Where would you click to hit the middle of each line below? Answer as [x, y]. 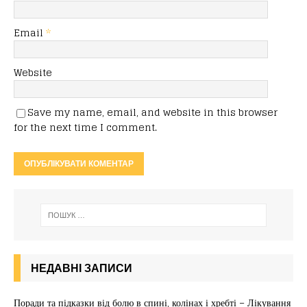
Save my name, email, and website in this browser [152, 112]
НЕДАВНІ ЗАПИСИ [82, 268]
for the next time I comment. [85, 127]
